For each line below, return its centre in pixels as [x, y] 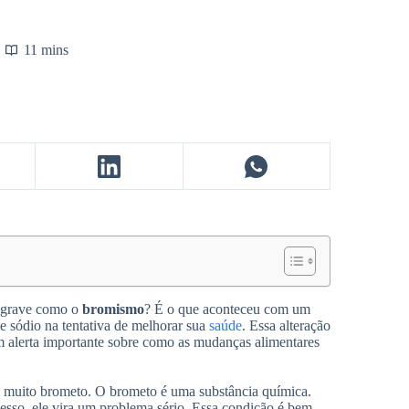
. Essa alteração [286, 326]
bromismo [113, 309]
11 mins [46, 49]
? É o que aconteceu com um [227, 309]
